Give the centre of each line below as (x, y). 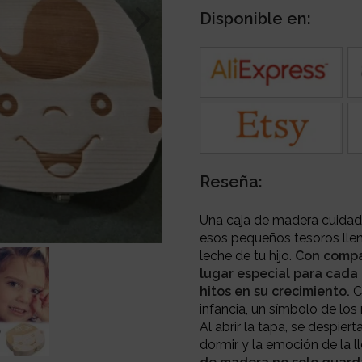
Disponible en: (256, 18)
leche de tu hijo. (246, 255)
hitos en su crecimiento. (275, 291)
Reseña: (232, 181)
